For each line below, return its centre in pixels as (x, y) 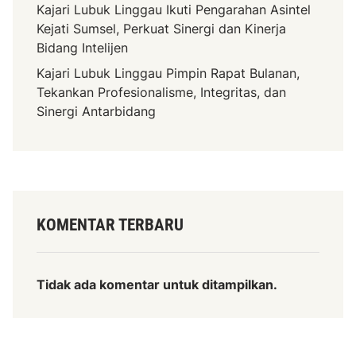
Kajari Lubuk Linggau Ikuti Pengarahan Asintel (174, 10)
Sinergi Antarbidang (97, 112)
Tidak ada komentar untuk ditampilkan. (157, 285)
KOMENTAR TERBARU (110, 225)
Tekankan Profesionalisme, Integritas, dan (162, 93)
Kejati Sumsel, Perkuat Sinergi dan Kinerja (162, 29)
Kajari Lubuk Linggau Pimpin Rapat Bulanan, (168, 74)
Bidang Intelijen (83, 48)
